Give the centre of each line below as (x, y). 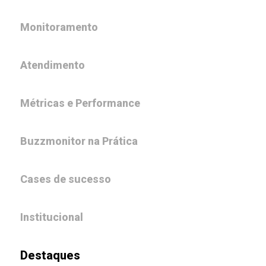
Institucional (52, 217)
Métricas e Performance (80, 103)
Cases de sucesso (66, 179)
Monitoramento (59, 27)
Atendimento (53, 65)
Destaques (50, 256)
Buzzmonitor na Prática (79, 141)
